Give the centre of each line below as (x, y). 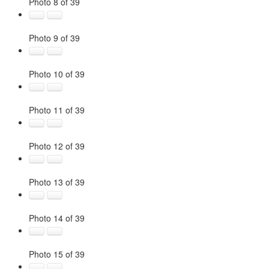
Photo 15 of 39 (57, 254)
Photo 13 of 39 (57, 182)
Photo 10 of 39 (57, 74)
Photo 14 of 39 (57, 218)
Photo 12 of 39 (57, 146)
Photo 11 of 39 (57, 110)
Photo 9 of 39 (54, 38)
